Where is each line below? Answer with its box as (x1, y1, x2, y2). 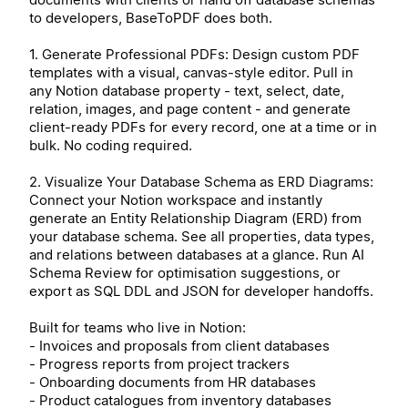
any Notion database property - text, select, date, (29, 81, 344, 99)
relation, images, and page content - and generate (29, 99, 351, 117)
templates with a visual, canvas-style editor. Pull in (29, 63, 353, 81)
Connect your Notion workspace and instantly (29, 190, 322, 209)
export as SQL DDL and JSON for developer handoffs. (29, 281, 373, 300)
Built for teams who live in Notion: (29, 318, 246, 336)
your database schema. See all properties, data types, (29, 227, 374, 245)
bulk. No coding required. (29, 136, 192, 154)
